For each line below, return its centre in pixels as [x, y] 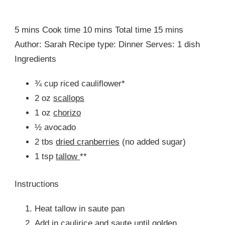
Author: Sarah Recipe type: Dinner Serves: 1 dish [107, 44]
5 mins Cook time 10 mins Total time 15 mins [101, 30]
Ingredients [35, 59]
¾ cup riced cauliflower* [80, 84]
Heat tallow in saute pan [80, 208]
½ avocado [55, 127]
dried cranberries [88, 142]
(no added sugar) [153, 142]
